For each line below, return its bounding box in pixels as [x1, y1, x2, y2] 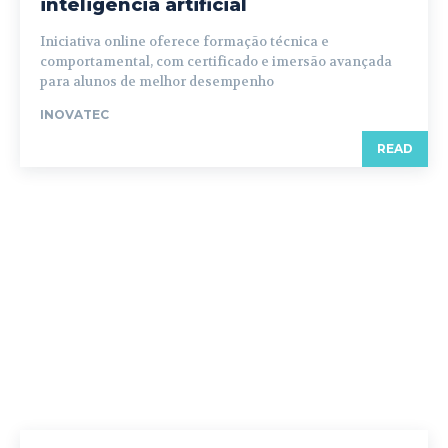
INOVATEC [40, 107, 109, 123]
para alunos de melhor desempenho [40, 73, 274, 91]
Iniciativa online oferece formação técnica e [40, 33, 329, 51]
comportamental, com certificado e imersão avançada [40, 53, 392, 71]
